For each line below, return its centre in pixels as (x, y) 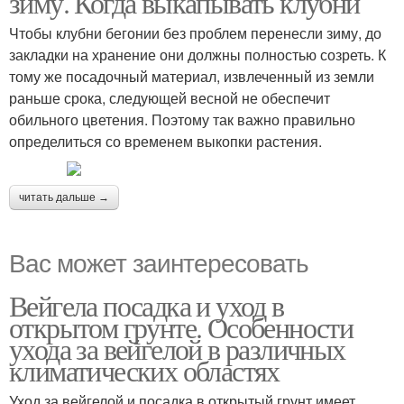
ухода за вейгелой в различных (177, 349)
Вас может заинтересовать (159, 262)
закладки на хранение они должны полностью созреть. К (197, 55)
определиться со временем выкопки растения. (165, 141)
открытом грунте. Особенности (181, 327)
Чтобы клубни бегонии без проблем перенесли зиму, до (195, 33)
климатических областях (144, 370)
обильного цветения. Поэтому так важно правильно (182, 119)
